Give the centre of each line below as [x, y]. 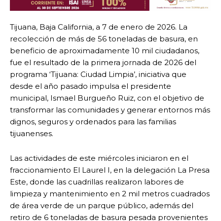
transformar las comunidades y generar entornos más [110, 110]
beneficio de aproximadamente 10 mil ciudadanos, [105, 51]
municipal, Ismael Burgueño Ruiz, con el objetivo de [107, 98]
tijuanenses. [32, 134]
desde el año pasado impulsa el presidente [91, 86]
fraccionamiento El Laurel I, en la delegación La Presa [110, 170]
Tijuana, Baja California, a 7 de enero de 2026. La [99, 27]
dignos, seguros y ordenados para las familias [93, 122]
